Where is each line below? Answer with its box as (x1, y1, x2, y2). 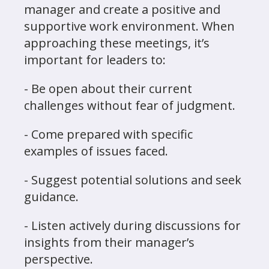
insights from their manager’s (24, 234, 195, 250)
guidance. (24, 189, 79, 205)
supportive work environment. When (24, 18, 235, 34)
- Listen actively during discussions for (24, 217, 241, 234)
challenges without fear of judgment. (24, 97, 235, 113)
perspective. (24, 251, 93, 267)
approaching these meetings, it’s (24, 35, 210, 51)
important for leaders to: (24, 52, 166, 68)
